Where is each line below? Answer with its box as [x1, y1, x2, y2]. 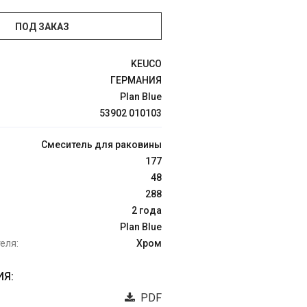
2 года [132, 205, 162, 216]
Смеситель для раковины [41, 139, 162, 150]
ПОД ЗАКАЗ [14, 21, 69, 32]
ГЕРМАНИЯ [110, 75, 162, 86]
